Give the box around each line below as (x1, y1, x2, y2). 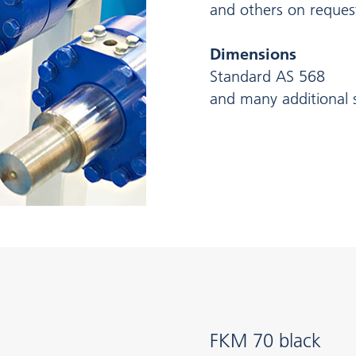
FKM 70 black (210, 329, 321, 353)
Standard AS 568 (210, 67, 325, 87)
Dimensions (210, 44, 296, 64)
